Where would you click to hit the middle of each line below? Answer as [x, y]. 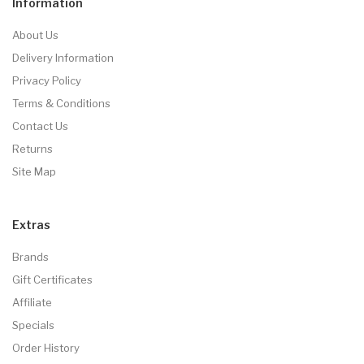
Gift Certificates [52, 279]
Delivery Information [63, 57]
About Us [35, 35]
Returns [32, 148]
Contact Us [40, 126]
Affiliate [32, 302]
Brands [30, 256]
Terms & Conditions [61, 103]
